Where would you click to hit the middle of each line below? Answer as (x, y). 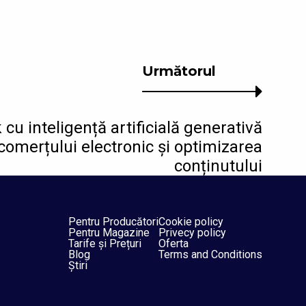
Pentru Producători (113, 222)
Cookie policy (191, 222)
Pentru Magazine (109, 233)
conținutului (218, 166)
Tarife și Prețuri (105, 244)
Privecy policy (192, 233)
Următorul (179, 71)
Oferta (173, 244)
